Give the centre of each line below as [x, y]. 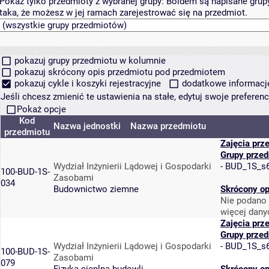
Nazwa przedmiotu [169, 126]
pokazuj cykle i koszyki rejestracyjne [87, 84]
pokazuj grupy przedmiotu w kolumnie [89, 61]
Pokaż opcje [41, 110]
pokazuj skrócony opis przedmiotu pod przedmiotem [118, 72]
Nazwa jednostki [87, 126]
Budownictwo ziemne [96, 189]
